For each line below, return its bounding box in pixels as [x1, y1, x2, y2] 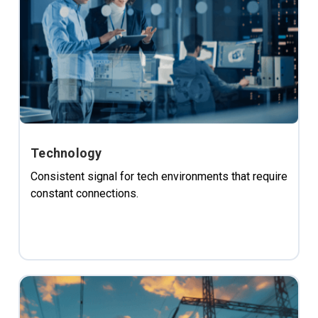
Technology [31, 145, 102, 160]
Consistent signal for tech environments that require [31, 169, 287, 183]
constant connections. [31, 186, 138, 200]
